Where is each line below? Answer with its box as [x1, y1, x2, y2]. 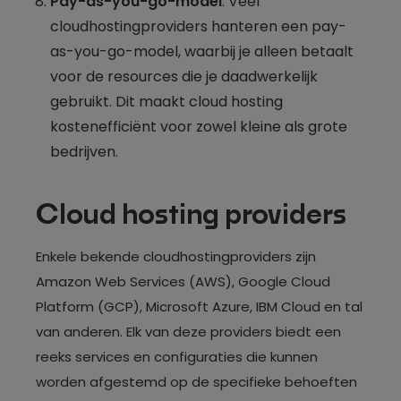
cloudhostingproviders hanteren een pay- [50, 15, 346, 37]
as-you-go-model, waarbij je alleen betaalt [50, 40, 354, 62]
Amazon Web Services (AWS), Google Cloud [36, 272, 330, 291]
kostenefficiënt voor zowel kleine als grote [50, 115, 347, 137]
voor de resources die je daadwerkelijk [50, 65, 318, 87]
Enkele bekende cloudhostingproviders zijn [36, 247, 316, 266]
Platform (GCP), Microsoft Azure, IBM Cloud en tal [36, 297, 363, 316]
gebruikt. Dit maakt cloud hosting [50, 90, 283, 112]
